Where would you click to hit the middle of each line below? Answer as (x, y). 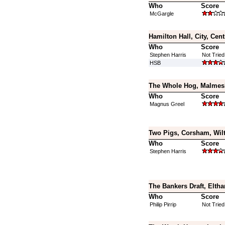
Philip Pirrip (163, 204)
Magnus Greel (167, 104)
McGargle (161, 14)
